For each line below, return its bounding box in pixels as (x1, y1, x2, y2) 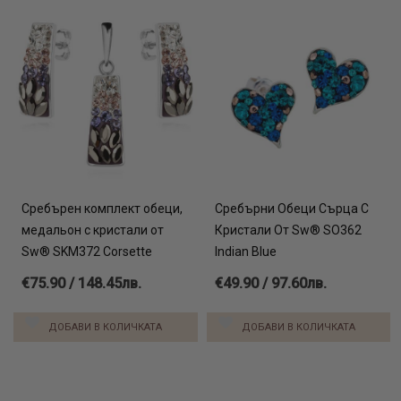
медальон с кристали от (21, 223, 164, 238)
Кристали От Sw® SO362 (214, 223, 362, 238)
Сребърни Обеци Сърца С (214, 201, 369, 217)
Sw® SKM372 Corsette (21, 244, 152, 260)
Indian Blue (214, 244, 277, 260)
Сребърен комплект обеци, (21, 201, 183, 217)
